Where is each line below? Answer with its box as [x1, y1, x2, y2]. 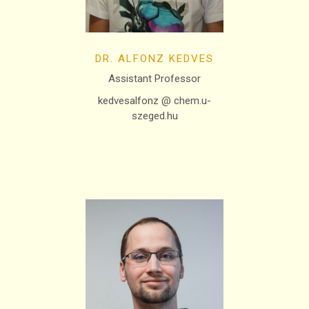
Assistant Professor [108, 72, 201, 85]
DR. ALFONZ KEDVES [95, 52, 214, 65]
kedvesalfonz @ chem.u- [98, 94, 211, 107]
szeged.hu [131, 109, 178, 122]
